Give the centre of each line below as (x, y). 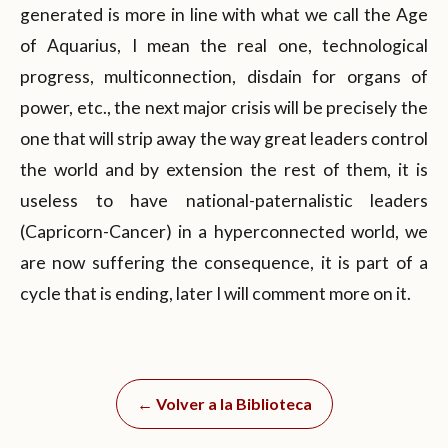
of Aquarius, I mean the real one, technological (224, 45)
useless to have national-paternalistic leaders (224, 200)
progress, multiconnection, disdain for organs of (224, 76)
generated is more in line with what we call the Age (224, 14)
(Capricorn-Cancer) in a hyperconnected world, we (224, 231)
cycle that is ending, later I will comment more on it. (215, 293)
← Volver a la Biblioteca (224, 403)
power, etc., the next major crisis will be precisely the (224, 107)
